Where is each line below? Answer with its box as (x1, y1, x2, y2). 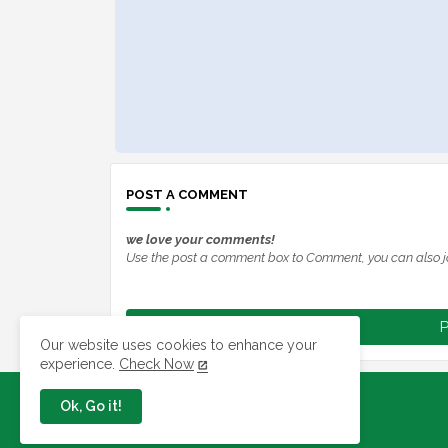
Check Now (119, 356, 194, 372)
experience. (40, 356, 119, 372)
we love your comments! (125, 232, 275, 248)
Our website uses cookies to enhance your (40, 337, 317, 353)
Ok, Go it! (60, 398, 122, 414)
